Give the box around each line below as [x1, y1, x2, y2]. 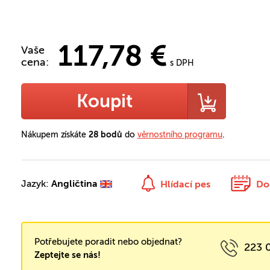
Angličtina [51, 178, 98, 189]
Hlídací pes [160, 178, 211, 190]
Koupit [76, 90, 133, 112]
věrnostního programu [137, 130, 222, 140]
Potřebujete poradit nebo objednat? [34, 236, 183, 247]
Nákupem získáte [21, 130, 89, 140]
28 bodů [88, 130, 123, 140]
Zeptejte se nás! [34, 250, 101, 260]
